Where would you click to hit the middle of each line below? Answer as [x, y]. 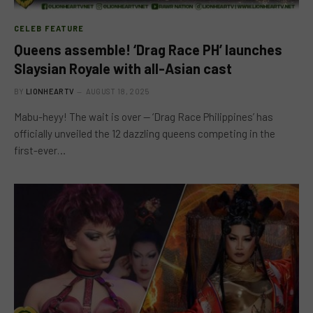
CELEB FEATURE [49, 28]
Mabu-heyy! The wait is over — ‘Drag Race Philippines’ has [144, 116]
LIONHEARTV [50, 91]
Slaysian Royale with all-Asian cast [123, 68]
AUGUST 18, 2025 [117, 91]
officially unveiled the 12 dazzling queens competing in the [145, 133]
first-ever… [40, 150]
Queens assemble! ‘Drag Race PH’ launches [148, 49]
